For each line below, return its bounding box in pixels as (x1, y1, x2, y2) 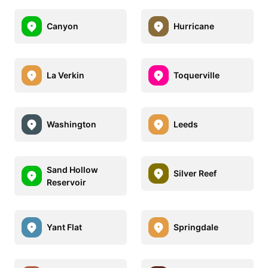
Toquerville (173, 70, 220, 81)
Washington (47, 119, 96, 130)
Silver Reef (173, 168, 217, 179)
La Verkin (47, 70, 84, 81)
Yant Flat (47, 222, 82, 233)
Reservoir (47, 176, 86, 187)
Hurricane (173, 21, 214, 32)
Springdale (173, 222, 218, 233)
